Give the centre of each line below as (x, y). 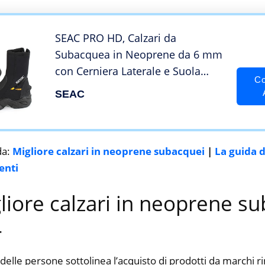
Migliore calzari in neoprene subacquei (109, 151)
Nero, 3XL (79, 104)
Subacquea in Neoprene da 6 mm (139, 55)
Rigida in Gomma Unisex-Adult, (132, 88)
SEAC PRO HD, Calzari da (116, 38)
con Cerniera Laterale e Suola (128, 71)
